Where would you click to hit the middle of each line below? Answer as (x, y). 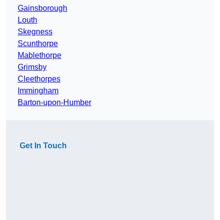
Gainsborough (42, 8)
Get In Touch (43, 146)
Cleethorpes (39, 79)
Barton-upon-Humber (55, 103)
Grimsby (32, 67)
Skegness (35, 32)
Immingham (38, 91)
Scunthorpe (38, 44)
